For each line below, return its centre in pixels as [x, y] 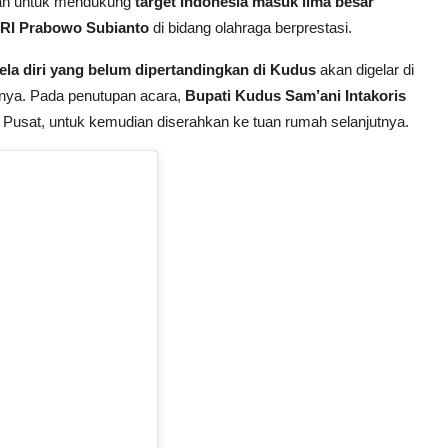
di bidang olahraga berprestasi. [250, 27]
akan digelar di [365, 69]
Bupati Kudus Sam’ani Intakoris [295, 95]
